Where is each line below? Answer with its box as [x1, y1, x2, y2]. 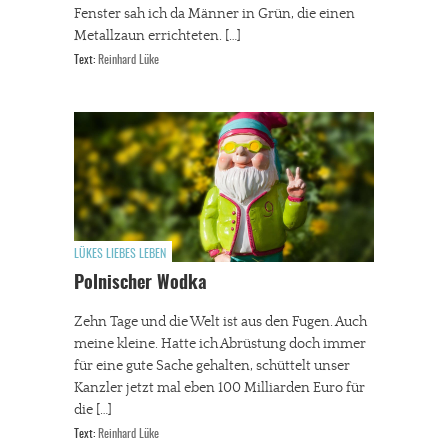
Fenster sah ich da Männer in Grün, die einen [74, 6, 355, 22]
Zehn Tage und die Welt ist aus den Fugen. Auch [74, 314, 367, 330]
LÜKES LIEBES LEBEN [74, 248, 166, 260]
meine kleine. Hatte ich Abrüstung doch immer [74, 336, 366, 352]
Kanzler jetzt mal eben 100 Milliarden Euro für [74, 380, 365, 396]
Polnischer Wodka [74, 275, 207, 293]
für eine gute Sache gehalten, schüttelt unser [74, 358, 350, 374]
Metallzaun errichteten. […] [74, 28, 241, 44]
